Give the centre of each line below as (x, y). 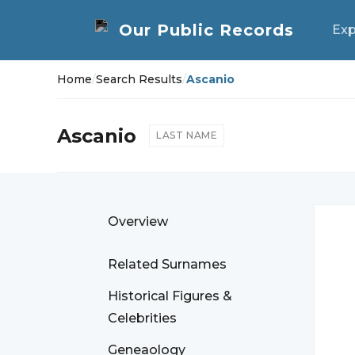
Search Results (139, 79)
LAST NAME (187, 135)
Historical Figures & (170, 296)
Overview (138, 221)
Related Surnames (167, 264)
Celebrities (142, 318)
